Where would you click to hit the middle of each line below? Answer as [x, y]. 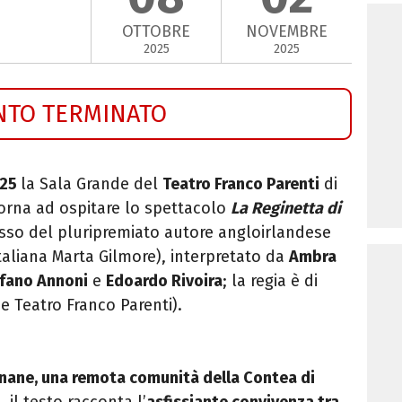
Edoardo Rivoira [164, 280]
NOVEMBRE [287, 32]
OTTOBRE [156, 32]
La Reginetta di [286, 208]
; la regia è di [270, 280]
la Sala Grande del [92, 184]
